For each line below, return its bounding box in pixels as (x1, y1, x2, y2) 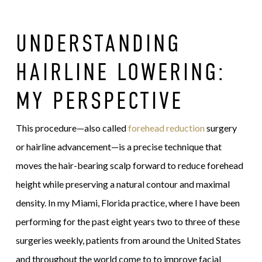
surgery (204, 122, 237, 133)
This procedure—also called (15, 122, 128, 133)
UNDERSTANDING (15, 29, 181, 57)
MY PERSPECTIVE (15, 87, 183, 114)
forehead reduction (127, 122, 205, 133)
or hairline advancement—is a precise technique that (15, 141, 222, 152)
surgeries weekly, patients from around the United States (15, 235, 241, 246)
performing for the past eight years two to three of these (15, 216, 240, 227)
